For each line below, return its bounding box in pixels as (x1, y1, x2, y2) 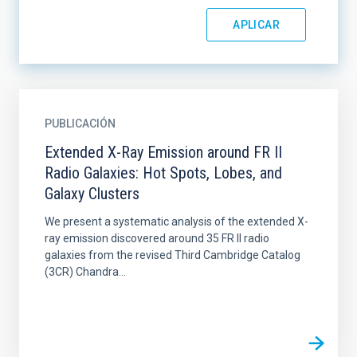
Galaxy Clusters (45, 184, 139, 203)
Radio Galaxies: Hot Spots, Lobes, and (45, 163, 282, 182)
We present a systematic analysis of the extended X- (45, 215, 308, 228)
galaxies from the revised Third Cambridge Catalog (45, 249, 300, 261)
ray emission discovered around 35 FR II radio (45, 232, 269, 245)
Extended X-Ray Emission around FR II (45, 143, 282, 162)
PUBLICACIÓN (45, 117, 116, 130)
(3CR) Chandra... (45, 265, 126, 278)
